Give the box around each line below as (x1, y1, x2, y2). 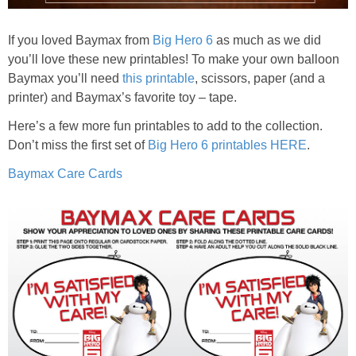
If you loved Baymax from (8, 33, 153, 47)
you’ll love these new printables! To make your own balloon (8, 52, 339, 66)
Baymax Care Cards (8, 166, 122, 180)
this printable (119, 71, 195, 85)
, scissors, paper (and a (195, 71, 325, 85)
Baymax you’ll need (8, 71, 119, 85)
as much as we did (213, 33, 321, 47)
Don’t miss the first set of (8, 137, 148, 152)
